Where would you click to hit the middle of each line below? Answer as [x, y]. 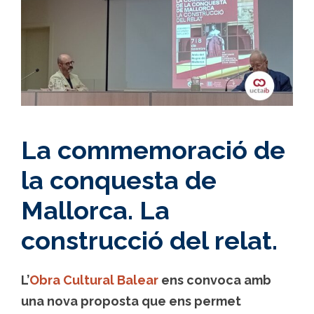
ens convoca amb [215, 280]
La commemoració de [153, 150]
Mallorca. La [95, 211]
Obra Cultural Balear [94, 280]
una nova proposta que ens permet [131, 301]
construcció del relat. [149, 241]
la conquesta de [119, 180]
